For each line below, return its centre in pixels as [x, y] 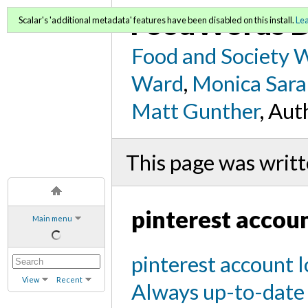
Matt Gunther [196, 110]
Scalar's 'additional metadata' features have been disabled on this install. [157, 20]
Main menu [52, 218]
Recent [69, 279]
